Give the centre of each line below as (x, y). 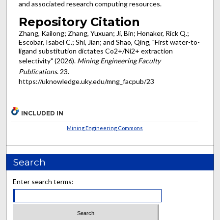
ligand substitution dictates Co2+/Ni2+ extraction (96, 51)
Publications (38, 72)
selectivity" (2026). (48, 61)
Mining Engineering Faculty (119, 61)
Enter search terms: (43, 181)
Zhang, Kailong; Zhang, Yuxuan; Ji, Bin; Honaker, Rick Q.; (104, 33)
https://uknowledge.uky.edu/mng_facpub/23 (86, 82)
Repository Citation (79, 22)
